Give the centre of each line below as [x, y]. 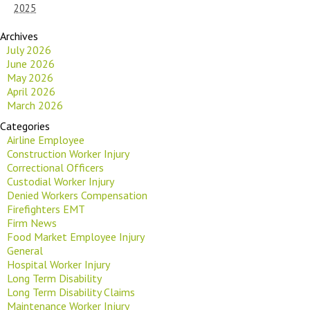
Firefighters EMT [46, 209]
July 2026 [29, 49]
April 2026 [31, 91]
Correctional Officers [55, 167]
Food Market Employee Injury [76, 236]
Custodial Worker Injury [61, 181]
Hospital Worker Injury [58, 264]
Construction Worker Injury [68, 153]
